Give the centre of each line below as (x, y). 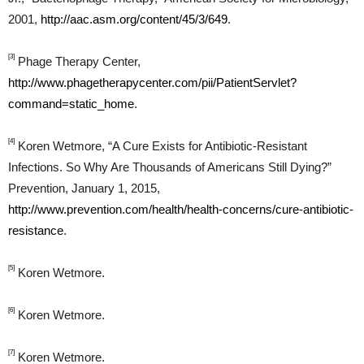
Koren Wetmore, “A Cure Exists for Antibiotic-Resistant (161, 146)
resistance (36, 231)
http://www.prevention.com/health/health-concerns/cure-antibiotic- (181, 210)
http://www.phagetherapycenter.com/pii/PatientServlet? (152, 83)
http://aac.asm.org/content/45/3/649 (134, 19)
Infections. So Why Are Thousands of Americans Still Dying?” (170, 167)
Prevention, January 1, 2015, (84, 188)
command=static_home (71, 104)
